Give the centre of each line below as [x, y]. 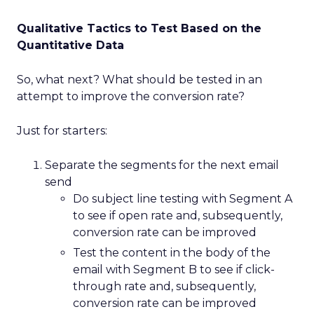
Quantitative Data [70, 45]
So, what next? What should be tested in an [139, 79]
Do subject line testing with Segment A [183, 198]
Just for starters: [62, 130]
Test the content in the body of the [172, 252]
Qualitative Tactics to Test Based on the [139, 28]
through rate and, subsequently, [164, 286]
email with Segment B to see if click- [174, 269]
